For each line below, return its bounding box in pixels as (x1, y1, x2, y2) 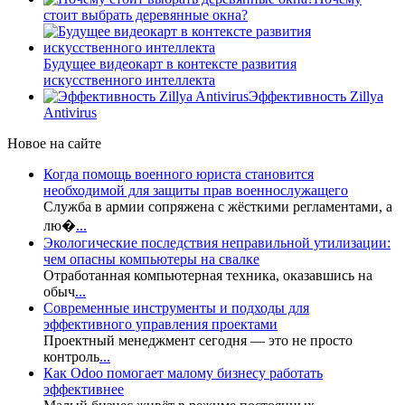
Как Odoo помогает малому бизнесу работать (43, 365, 323, 381)
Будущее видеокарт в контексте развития (43, 56, 297, 72)
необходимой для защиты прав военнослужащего (43, 183, 348, 199)
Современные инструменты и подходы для (43, 300, 309, 316)
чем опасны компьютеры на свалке (43, 251, 259, 268)
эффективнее (43, 381, 124, 398)
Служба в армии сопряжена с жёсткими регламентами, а (43, 199, 392, 215)
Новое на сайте (7, 136, 101, 152)
